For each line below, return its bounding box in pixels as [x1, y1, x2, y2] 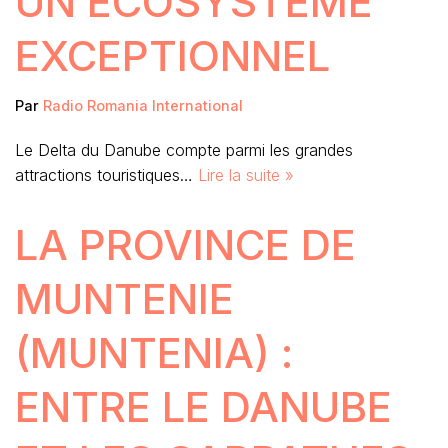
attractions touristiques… [15, 164, 198, 185]
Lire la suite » [198, 164, 294, 185]
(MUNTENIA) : [15, 326, 293, 378]
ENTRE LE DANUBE [15, 380, 392, 432]
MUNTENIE [15, 272, 234, 324]
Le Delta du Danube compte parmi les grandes [15, 139, 353, 160]
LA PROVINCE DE [15, 218, 356, 270]
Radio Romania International [43, 96, 243, 114]
